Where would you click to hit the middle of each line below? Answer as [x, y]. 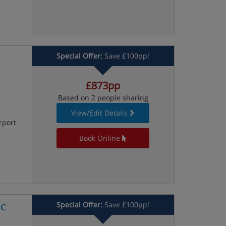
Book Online [99, 138]
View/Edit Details [100, 113]
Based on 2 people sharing [103, 98]
